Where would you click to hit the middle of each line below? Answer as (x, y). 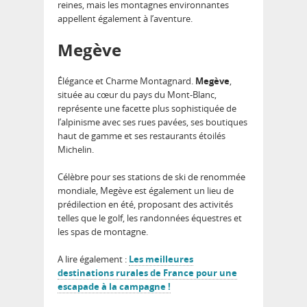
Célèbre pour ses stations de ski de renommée (151, 176)
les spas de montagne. (103, 231)
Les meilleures (161, 259)
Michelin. (76, 149)
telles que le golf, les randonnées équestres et (150, 218)
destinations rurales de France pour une (147, 272)
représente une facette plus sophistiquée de (147, 108)
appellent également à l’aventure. (125, 18)
